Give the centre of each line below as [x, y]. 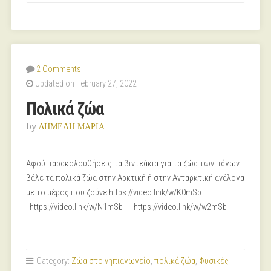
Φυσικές [214, 261]
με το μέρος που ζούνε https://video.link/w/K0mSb [116, 193]
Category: [53, 261]
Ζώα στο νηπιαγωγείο [111, 261]
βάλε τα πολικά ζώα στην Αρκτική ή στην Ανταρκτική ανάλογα [135, 178]
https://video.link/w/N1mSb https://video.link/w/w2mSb [126, 207]
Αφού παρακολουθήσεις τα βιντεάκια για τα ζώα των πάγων [132, 164]
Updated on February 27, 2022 [85, 84]
